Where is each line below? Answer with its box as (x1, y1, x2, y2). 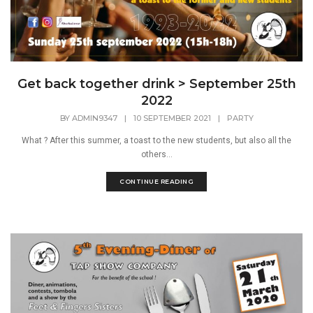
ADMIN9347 (71, 112, 117, 123)
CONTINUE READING (119, 177, 194, 185)
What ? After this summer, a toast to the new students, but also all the (22, 135, 291, 145)
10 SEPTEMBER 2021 (133, 112, 211, 123)
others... (140, 149, 173, 159)
